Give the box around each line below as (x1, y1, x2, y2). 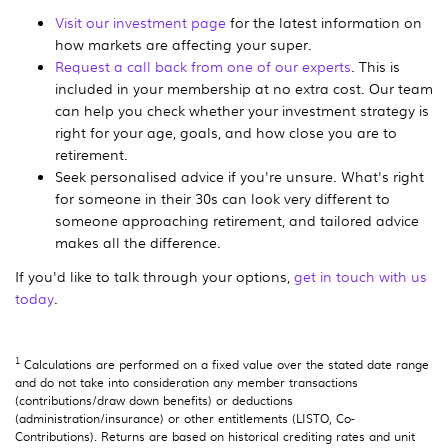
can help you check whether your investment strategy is (55, 99, 429, 120)
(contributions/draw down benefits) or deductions (15, 390, 293, 409)
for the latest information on (226, 11, 422, 32)
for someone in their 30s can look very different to (55, 187, 390, 208)
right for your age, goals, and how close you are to (55, 121, 397, 142)
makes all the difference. (55, 231, 225, 252)
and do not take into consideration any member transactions (15, 372, 358, 391)
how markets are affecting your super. (55, 33, 316, 54)
